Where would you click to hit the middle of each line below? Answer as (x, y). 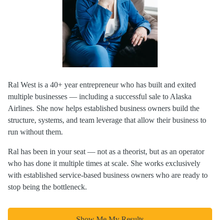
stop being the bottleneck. (47, 187)
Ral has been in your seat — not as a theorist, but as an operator (106, 152)
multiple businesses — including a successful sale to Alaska (100, 97)
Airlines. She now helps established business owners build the (104, 109)
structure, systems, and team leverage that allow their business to (107, 120)
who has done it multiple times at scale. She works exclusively (104, 164)
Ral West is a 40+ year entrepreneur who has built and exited (102, 85)
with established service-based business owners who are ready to (108, 175)
